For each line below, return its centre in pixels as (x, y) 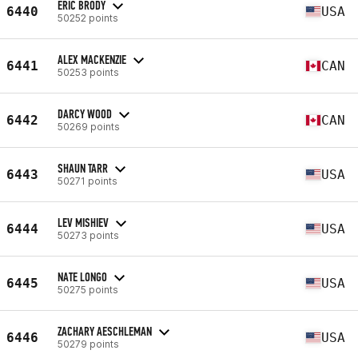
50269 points (89, 126)
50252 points (88, 18)
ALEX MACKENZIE (92, 59)
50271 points (88, 181)
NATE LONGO (82, 276)
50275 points (88, 289)
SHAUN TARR (83, 168)
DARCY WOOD (85, 113)
